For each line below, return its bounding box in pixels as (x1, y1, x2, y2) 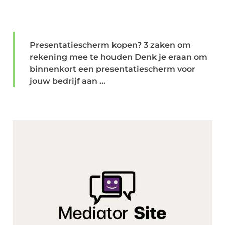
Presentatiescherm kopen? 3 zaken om (30, 40, 191, 50)
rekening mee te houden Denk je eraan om (30, 52, 207, 62)
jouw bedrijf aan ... (30, 76, 105, 86)
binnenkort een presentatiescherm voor (30, 64, 195, 74)
